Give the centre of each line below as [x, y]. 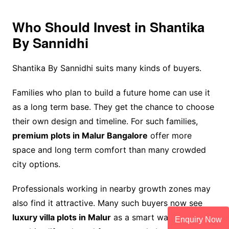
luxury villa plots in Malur [61, 217]
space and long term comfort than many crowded [109, 150]
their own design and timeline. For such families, [105, 121]
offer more [169, 136]
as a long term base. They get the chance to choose [113, 107]
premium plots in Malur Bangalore [80, 136]
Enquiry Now [198, 220]
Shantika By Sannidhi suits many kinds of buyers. [107, 68]
